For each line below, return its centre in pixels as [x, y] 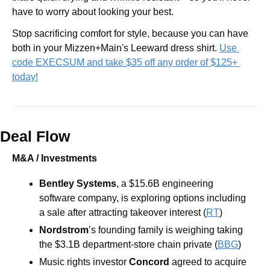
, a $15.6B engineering [165, 183]
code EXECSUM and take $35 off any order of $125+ [125, 62]
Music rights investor [84, 262]
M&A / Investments [55, 158]
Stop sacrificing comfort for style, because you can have [130, 33]
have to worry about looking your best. [93, 11]
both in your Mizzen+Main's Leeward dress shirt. [116, 48]
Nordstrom [64, 230]
